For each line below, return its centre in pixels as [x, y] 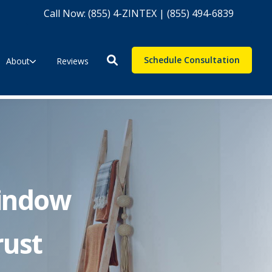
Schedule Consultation [192, 60]
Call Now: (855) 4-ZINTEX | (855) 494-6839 [138, 13]
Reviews [72, 61]
